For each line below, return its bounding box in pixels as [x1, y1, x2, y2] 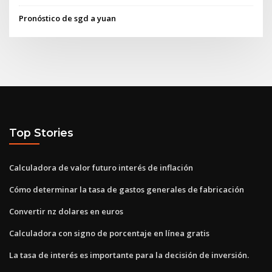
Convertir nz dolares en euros [9, 205, 123, 217]
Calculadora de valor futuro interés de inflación [9, 161, 193, 173]
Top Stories [9, 126, 73, 140]
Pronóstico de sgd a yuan [19, 12, 117, 24]
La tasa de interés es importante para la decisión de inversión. [9, 249, 249, 260]
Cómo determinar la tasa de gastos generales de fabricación [9, 183, 244, 195]
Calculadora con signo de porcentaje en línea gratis [9, 227, 209, 239]
